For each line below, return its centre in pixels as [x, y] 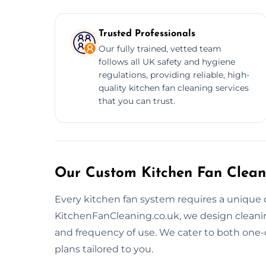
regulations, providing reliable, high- [174, 75]
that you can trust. [137, 101]
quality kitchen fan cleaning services [174, 88]
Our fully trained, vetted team [160, 48]
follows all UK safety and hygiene [167, 61]
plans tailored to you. [104, 249]
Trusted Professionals [147, 34]
